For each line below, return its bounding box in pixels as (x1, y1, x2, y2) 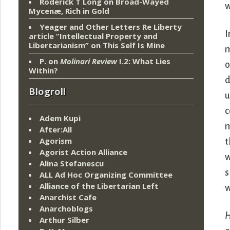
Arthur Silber (40, 215, 89, 225)
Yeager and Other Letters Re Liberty (40, 22, 182, 32)
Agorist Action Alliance (40, 147, 127, 158)
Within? (29, 65, 58, 76)
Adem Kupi (40, 113, 81, 124)
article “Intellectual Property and (29, 31, 158, 42)
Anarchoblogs (40, 203, 93, 214)
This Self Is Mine (103, 40, 165, 51)
